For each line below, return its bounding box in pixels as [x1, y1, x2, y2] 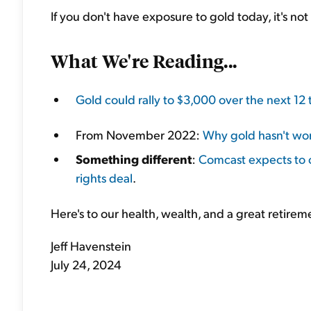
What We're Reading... [51, 49, 237, 72]
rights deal [76, 169, 133, 185]
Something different [76, 151, 192, 167]
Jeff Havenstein [51, 237, 131, 253]
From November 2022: [76, 126, 203, 142]
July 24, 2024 [51, 256, 121, 272]
